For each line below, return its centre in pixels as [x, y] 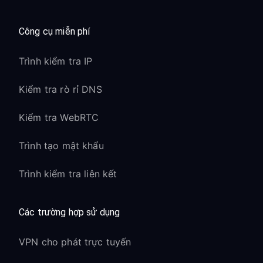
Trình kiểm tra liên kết [68, 174]
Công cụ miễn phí [55, 31]
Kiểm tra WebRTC [59, 117]
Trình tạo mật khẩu [61, 146]
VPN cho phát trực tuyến [75, 242]
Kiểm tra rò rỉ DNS [60, 89]
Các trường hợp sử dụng [70, 212]
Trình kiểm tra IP [56, 61]
